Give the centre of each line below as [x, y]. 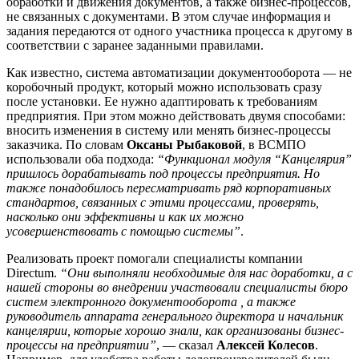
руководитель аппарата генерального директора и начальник [175, 316]
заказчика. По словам [67, 144]
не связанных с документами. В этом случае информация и [169, 16]
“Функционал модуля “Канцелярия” [254, 159]
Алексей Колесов [266, 345]
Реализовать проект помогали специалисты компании [155, 258]
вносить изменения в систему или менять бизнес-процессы [169, 130]
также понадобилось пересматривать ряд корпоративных [169, 188]
